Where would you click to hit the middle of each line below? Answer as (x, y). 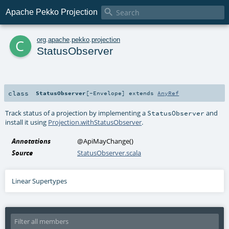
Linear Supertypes (40, 181)
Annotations (31, 141)
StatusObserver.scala (109, 153)
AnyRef (168, 93)
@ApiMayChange (104, 141)
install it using (27, 122)
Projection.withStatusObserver (95, 122)
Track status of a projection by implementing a (76, 113)
